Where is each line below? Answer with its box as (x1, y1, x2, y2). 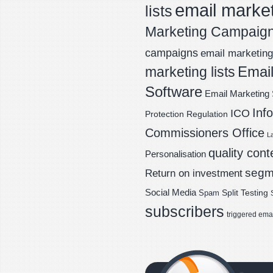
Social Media (145, 187, 196, 197)
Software (145, 83, 202, 100)
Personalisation (145, 149, 206, 159)
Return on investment (145, 168, 243, 179)
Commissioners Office (145, 126, 264, 140)
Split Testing (222, 188, 268, 197)
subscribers (145, 203, 224, 220)
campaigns (145, 47, 198, 59)
